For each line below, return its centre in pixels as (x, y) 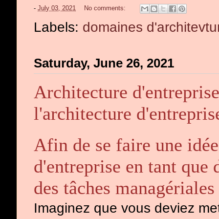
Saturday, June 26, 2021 (104, 63)
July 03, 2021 (57, 8)
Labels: (58, 27)
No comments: (106, 8)
